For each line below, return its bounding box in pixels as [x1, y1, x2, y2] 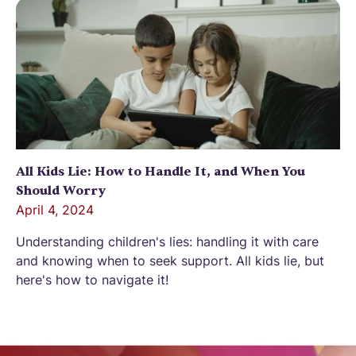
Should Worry [16, 182, 106, 199]
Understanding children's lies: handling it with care [16, 233, 319, 250]
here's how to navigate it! [16, 271, 168, 288]
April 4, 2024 [16, 201, 94, 218]
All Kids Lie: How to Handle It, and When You [16, 163, 305, 180]
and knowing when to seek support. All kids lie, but [16, 252, 324, 269]
